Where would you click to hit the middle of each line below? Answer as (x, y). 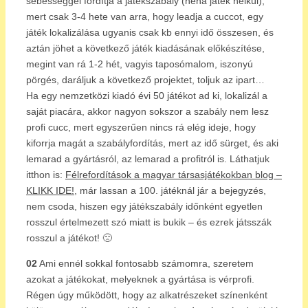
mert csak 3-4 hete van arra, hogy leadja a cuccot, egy (145, 16)
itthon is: (46, 174)
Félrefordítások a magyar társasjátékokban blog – (174, 174)
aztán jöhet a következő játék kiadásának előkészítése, (145, 48)
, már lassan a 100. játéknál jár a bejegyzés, (170, 190)
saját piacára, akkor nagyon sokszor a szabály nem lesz (147, 111)
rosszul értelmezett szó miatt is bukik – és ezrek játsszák (149, 222)
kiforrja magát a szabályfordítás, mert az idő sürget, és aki (152, 143)
